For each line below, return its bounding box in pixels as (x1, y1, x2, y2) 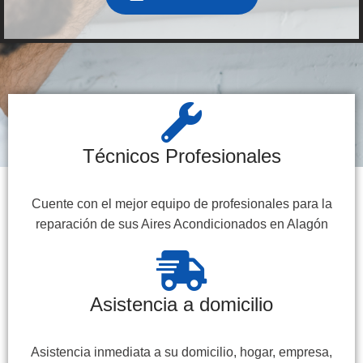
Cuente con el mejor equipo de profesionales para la (31, 196, 332, 211)
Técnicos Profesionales (82, 144, 281, 167)
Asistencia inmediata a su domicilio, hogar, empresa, (31, 344, 332, 359)
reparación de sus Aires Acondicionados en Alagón (35, 216, 328, 231)
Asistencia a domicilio (90, 293, 273, 315)
